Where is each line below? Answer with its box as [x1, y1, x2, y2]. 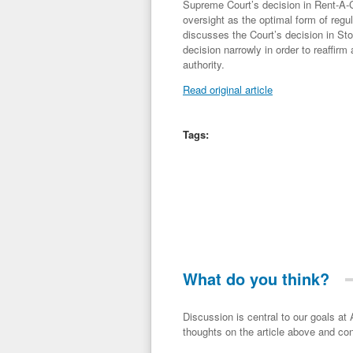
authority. [183, 57, 225, 72]
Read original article [183, 82, 273, 97]
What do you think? [183, 267, 329, 290]
